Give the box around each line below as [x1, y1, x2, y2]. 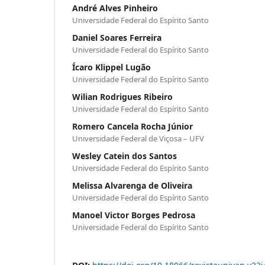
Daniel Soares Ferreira [72, 31, 161, 43]
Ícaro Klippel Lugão [72, 61, 151, 73]
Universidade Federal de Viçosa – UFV [72, 132, 204, 144]
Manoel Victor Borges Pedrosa [72, 209, 195, 221]
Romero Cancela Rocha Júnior [72, 120, 193, 132]
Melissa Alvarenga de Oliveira [72, 179, 192, 191]
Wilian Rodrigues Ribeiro [72, 91, 173, 102]
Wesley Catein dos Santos [72, 150, 177, 161]
